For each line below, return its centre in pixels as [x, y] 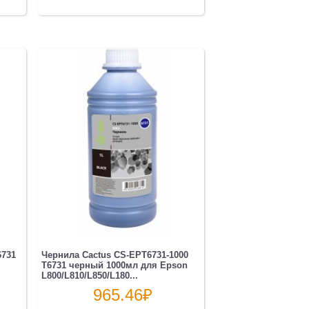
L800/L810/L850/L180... [89, 275]
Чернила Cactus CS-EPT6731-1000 [114, 255]
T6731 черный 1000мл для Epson [114, 265]
